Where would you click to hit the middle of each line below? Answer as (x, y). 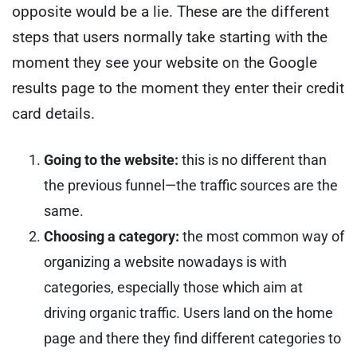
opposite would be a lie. (92, 11)
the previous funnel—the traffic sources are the (191, 186)
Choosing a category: (113, 237)
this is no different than (254, 160)
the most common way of (263, 237)
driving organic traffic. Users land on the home (188, 313)
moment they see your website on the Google (165, 62)
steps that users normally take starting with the (170, 37)
